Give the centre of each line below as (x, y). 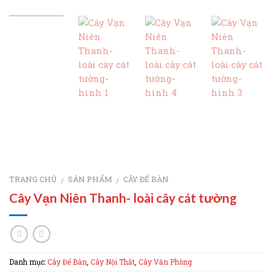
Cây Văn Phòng (165, 262)
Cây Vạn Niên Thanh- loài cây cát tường (123, 197)
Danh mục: (28, 262)
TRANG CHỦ (33, 179)
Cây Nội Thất (113, 262)
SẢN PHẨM (90, 179)
